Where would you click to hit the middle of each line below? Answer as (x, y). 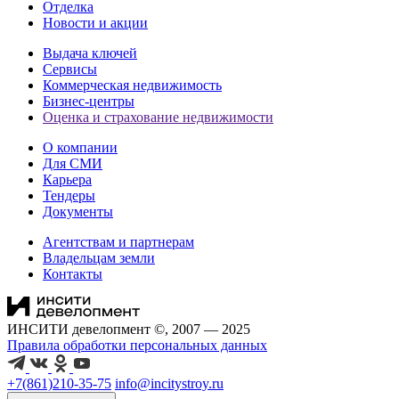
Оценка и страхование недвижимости (158, 117)
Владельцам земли (99, 257)
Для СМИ (73, 163)
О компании (80, 147)
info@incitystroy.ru (169, 383)
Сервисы (70, 69)
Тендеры (69, 195)
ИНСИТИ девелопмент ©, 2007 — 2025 (129, 329)
